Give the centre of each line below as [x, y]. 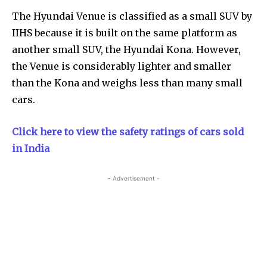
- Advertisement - [133, 178]
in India [31, 148]
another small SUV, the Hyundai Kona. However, [126, 49]
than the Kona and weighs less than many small [127, 83]
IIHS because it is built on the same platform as [125, 32]
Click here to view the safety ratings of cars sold [128, 131]
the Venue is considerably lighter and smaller [122, 66]
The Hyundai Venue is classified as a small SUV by [132, 16]
